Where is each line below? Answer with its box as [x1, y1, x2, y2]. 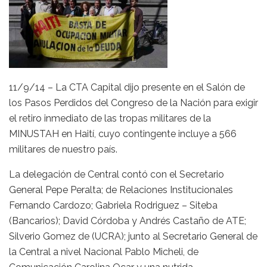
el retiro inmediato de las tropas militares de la [9, 113, 211, 124]
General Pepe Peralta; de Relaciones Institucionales [9, 184, 233, 195]
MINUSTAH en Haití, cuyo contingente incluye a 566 [9, 128, 237, 139]
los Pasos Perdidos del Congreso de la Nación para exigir [9, 97, 258, 108]
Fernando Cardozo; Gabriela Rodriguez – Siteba [9, 200, 218, 211]
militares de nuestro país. [9, 144, 117, 155]
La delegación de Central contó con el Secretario [9, 169, 224, 180]
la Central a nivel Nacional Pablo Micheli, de [9, 246, 198, 257]
